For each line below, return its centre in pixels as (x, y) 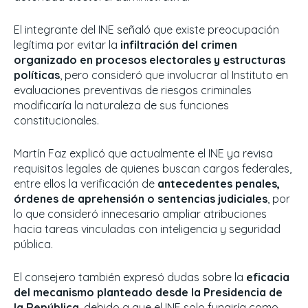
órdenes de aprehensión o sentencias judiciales (141, 199)
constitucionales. (56, 121)
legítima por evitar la (67, 45)
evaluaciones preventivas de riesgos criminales (133, 90)
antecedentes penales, (219, 184)
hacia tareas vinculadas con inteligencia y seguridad (147, 229)
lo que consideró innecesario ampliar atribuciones (140, 214)
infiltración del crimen (179, 45)
